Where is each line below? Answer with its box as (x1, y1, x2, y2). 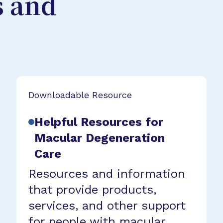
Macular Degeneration (34, 130, 165, 145)
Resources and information (28, 166, 186, 181)
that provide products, (28, 182, 157, 197)
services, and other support (28, 198, 186, 213)
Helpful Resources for (34, 114, 164, 129)
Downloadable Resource (28, 89, 132, 100)
